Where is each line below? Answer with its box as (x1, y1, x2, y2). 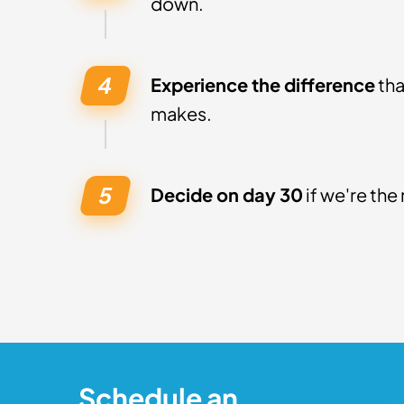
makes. (151, 102, 212, 124)
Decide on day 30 (151, 183, 303, 206)
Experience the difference (151, 73, 375, 96)
